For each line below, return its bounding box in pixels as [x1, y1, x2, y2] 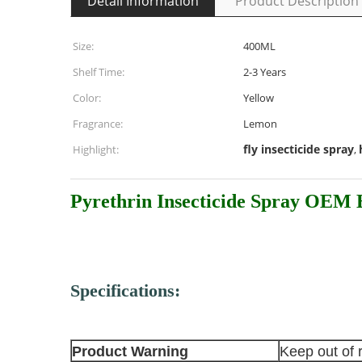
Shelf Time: [73, 65, 124, 79]
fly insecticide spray [243, 141, 354, 157]
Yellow [243, 90, 274, 105]
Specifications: [70, 280, 180, 301]
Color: [73, 90, 101, 105]
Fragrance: [73, 116, 123, 131]
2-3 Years [243, 65, 286, 79]
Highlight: [73, 142, 119, 157]
